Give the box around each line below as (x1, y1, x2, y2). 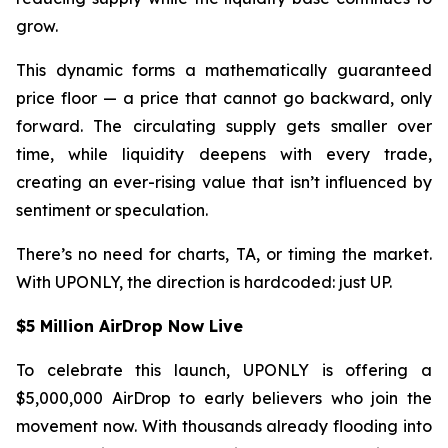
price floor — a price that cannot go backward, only (16, 87, 432, 108)
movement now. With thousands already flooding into (16, 415, 432, 436)
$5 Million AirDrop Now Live (16, 315, 243, 336)
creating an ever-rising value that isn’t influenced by (16, 171, 432, 192)
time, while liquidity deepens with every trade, (16, 143, 432, 164)
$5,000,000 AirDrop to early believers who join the (16, 387, 432, 408)
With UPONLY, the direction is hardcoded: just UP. (16, 271, 392, 292)
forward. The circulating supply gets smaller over (16, 115, 432, 136)
